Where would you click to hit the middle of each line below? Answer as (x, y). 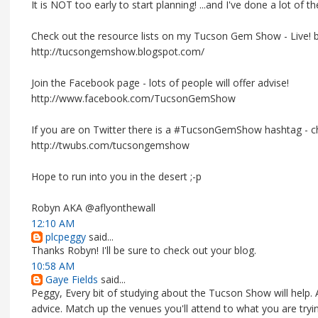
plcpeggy (66, 237)
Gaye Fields (72, 279)
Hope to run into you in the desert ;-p (116, 176)
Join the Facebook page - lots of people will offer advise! (160, 83)
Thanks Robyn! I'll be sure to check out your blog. (144, 250)
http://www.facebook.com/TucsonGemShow (133, 98)
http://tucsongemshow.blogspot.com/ (118, 51)
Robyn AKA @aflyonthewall (93, 208)
